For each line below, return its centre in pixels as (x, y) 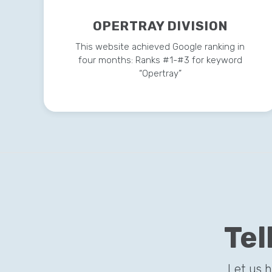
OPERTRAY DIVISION (160, 26)
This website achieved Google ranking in (160, 47)
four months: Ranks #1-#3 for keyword (160, 60)
